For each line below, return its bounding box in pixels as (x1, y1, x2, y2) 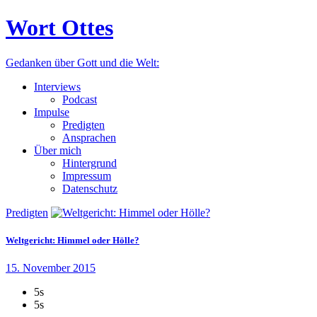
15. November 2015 (6, 262, 96, 275)
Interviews (34, 80, 81, 93)
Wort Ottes (6, 15, 113, 41)
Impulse (34, 105, 69, 118)
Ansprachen (62, 131, 116, 144)
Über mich (34, 144, 81, 156)
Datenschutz (62, 182, 117, 195)
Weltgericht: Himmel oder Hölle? (6, 235, 139, 246)
